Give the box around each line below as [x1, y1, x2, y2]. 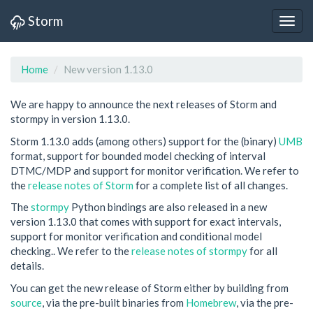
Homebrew [186, 296, 236, 309]
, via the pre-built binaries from [42, 296, 186, 309]
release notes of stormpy [131, 245, 247, 257]
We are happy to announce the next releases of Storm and [10, 98, 277, 110]
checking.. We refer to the [10, 245, 131, 257]
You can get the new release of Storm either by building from [10, 281, 289, 294]
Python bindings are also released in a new [69, 201, 267, 213]
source [10, 296, 42, 309]
